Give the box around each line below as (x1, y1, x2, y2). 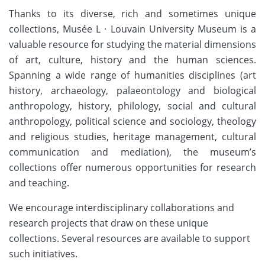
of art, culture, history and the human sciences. (9, 53, 256, 67)
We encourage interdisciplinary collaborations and (9, 201, 234, 215)
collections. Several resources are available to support (9, 232, 250, 245)
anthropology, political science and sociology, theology (9, 115, 256, 128)
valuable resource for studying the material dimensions (9, 38, 256, 51)
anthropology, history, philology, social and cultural (9, 99, 256, 113)
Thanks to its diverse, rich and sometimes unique (9, 7, 256, 21)
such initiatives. (9, 247, 77, 261)
